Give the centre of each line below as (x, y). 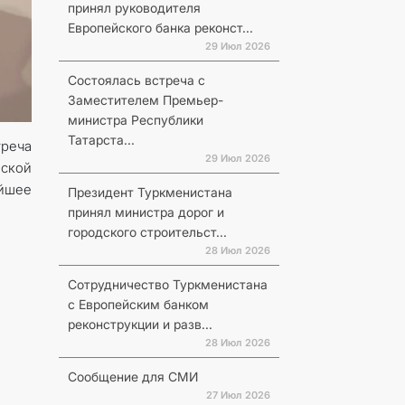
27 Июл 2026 (238, 395)
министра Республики (135, 120)
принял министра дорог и (146, 212)
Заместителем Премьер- (145, 100)
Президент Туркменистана (150, 192)
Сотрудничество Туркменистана (167, 284)
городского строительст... (147, 232)
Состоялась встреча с (136, 80)
